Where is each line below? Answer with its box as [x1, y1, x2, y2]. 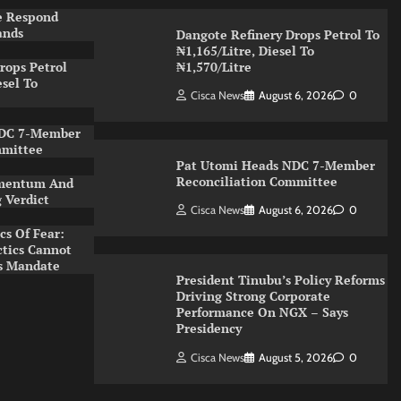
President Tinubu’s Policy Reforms [175, 271, 385, 289]
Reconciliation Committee [175, 173, 341, 191]
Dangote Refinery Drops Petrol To [175, 25, 380, 43]
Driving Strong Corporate [175, 287, 330, 305]
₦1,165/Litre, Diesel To [175, 41, 314, 59]
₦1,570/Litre [175, 57, 252, 75]
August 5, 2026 [258, 350, 333, 364]
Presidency [175, 320, 245, 337]
